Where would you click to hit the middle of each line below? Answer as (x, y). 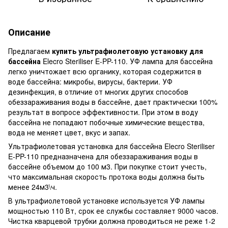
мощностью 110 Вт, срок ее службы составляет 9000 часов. (113, 210)
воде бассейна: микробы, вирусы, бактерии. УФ (90, 81)
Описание (29, 32)
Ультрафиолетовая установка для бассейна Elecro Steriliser (111, 146)
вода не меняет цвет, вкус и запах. (69, 132)
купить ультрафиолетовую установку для (127, 51)
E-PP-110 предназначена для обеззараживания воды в (103, 156)
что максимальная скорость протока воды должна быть (106, 176)
